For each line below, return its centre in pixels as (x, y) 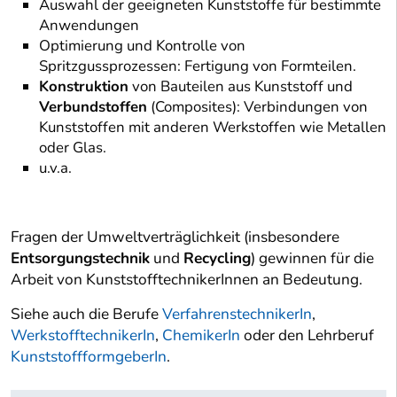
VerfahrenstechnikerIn (237, 315)
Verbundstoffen (93, 107)
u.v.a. (55, 168)
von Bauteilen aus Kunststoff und (241, 87)
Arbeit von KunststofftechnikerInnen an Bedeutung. (187, 280)
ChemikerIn (201, 336)
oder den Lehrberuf (307, 336)
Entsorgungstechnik (80, 259)
